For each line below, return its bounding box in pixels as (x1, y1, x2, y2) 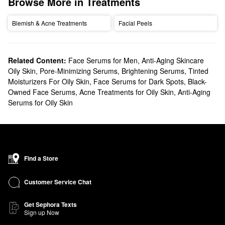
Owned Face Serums (8, 86, 75, 97)
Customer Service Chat (24, 177, 91, 187)
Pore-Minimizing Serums (40, 65, 118, 76)
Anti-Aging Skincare (142, 55, 204, 65)
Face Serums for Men (68, 55, 138, 65)
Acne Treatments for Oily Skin (79, 86, 174, 97)
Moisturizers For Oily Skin (8, 76, 89, 86)
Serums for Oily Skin (8, 97, 73, 107)
